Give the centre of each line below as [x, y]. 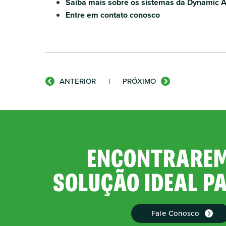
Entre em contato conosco [113, 15]
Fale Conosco [175, 213]
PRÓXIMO [139, 81]
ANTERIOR [78, 81]
